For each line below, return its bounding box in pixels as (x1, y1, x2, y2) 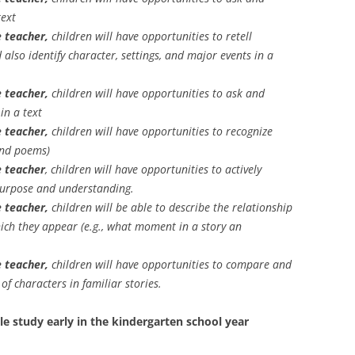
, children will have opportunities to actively (45, 162, 261, 177)
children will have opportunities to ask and (48, 86, 265, 101)
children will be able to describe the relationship (48, 200, 292, 215)
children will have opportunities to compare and (48, 257, 292, 272)
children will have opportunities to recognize (48, 124, 273, 139)
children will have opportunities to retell (48, 29, 252, 44)
